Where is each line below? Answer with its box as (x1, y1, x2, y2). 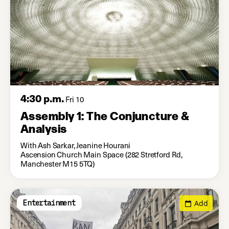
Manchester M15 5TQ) (20, 158, 95, 169)
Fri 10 (63, 94, 84, 104)
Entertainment (23, 198, 75, 208)
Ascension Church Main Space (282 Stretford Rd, (20, 149, 183, 160)
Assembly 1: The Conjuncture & (20, 107, 190, 123)
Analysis (20, 120, 67, 136)
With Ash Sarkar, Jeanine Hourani (20, 140, 131, 151)
